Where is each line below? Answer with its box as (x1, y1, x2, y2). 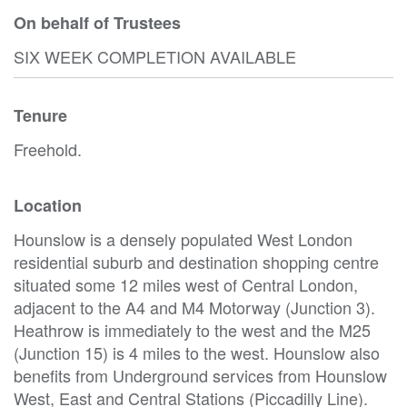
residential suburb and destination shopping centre (14, 249, 379, 273)
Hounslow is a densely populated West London (14, 226, 352, 251)
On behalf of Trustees (14, 10, 181, 35)
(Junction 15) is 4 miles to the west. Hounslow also (14, 340, 380, 364)
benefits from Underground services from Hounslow (14, 362, 387, 387)
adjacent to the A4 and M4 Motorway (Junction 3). (14, 294, 375, 319)
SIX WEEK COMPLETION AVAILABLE (14, 44, 296, 68)
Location (14, 193, 82, 217)
